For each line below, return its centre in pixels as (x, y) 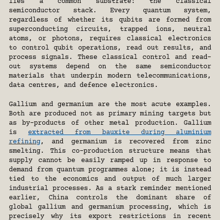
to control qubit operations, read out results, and (110, 48)
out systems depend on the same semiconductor (110, 67)
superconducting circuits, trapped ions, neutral (110, 30)
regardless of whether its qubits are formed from (110, 20)
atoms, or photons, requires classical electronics (110, 39)
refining (25, 142)
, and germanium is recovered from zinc (126, 142)
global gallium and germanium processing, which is (110, 207)
